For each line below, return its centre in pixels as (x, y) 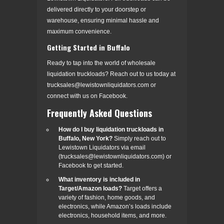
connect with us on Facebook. (87, 96)
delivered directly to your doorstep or (96, 9)
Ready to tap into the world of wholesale (101, 63)
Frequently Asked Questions (99, 113)
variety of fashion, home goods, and (107, 197)
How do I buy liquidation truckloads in (111, 129)
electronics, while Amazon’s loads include (115, 206)
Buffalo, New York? (85, 138)
